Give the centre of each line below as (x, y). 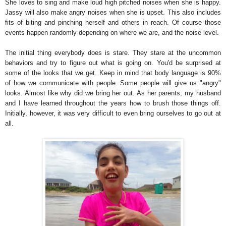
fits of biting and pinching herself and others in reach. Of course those (113, 22)
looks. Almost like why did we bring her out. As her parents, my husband (113, 93)
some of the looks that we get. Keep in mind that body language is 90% (113, 73)
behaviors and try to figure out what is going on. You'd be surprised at (113, 63)
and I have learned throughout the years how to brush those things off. (113, 103)
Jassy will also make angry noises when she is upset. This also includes (113, 12)
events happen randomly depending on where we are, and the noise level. (112, 32)
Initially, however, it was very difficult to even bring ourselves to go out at (113, 113)
